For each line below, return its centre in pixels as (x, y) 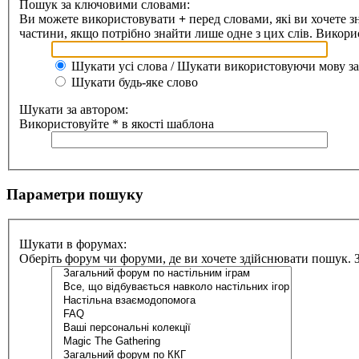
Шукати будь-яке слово (133, 83)
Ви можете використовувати (99, 19)
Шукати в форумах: (73, 244)
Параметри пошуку (75, 194)
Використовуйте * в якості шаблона (117, 124)
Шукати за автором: (74, 110)
